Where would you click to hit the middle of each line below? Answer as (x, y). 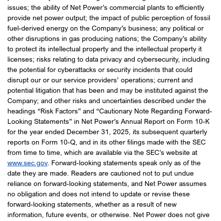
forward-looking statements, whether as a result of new (92, 204)
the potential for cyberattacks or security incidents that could (100, 70)
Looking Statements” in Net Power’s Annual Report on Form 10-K (109, 121)
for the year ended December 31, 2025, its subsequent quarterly (107, 132)
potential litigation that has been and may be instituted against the (108, 90)
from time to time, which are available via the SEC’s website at (102, 152)
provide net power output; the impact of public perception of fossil (109, 18)
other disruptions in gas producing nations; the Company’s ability (107, 38)
